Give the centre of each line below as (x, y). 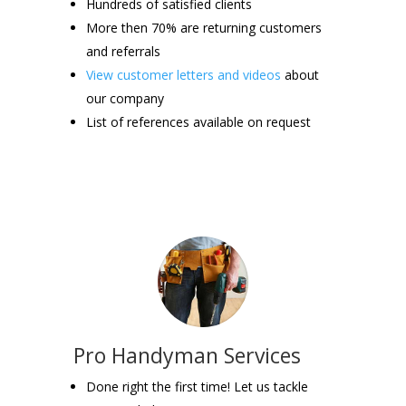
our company (125, 98)
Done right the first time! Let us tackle (197, 386)
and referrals (123, 51)
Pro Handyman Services (187, 355)
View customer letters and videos (183, 74)
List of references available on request (198, 121)
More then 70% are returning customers (203, 27)
